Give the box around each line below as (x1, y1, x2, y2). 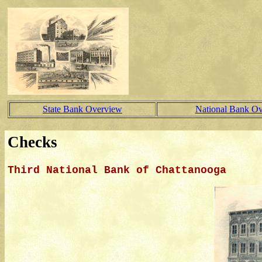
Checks (8, 133, 57, 151)
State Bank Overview (43, 104, 122, 114)
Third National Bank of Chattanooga (8, 164, 226, 177)
